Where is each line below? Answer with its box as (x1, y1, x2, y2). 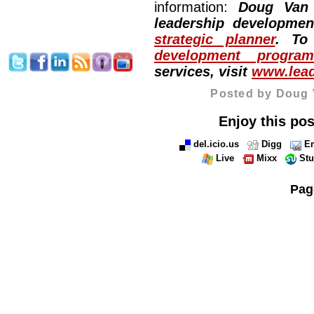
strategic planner (154, 32, 275, 48)
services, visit (154, 64, 252, 80)
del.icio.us (193, 139, 239, 150)
